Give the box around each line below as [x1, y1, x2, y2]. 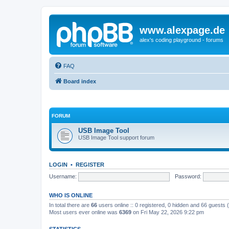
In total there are [49, 202, 91, 208]
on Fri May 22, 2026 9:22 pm [131, 209, 204, 215]
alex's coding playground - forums [140, 37, 223, 43]
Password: [174, 173, 201, 179]
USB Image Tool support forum [78, 134, 154, 141]
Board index [63, 78, 96, 84]
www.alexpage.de [140, 25, 225, 36]
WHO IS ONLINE [49, 192, 93, 198]
